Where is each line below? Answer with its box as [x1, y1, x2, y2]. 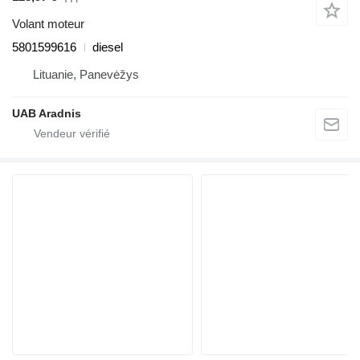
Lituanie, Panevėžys [33, 67, 139, 82]
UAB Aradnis [12, 107, 81, 121]
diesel [92, 40, 123, 55]
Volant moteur [12, 17, 84, 31]
